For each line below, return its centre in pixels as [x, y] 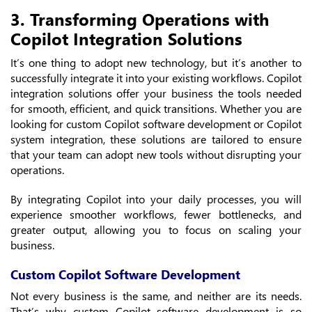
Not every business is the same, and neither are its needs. [156, 296]
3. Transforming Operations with [140, 19]
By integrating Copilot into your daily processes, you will [156, 199]
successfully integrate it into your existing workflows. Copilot [156, 78]
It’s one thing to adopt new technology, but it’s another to [156, 63]
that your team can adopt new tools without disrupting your [156, 155]
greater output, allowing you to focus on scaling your [156, 230]
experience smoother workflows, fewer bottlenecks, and [156, 214]
